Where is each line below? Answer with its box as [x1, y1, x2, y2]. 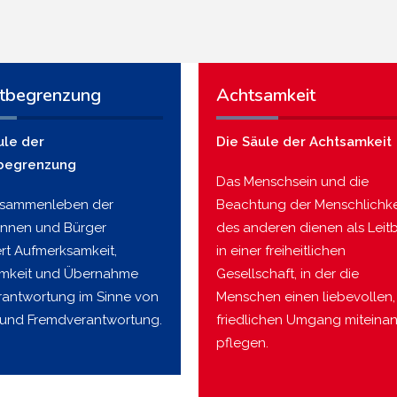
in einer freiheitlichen [216, 242, 346, 259]
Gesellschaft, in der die [216, 265, 359, 282]
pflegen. [216, 334, 269, 351]
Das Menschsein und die [216, 173, 369, 190]
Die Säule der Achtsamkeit [216, 133, 392, 150]
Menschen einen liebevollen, [216, 288, 395, 305]
